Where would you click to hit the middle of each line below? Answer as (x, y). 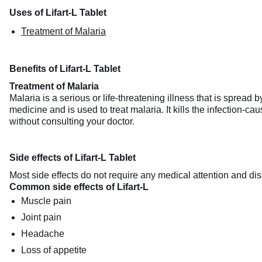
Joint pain (41, 217)
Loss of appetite (54, 250)
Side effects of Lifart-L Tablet (73, 158)
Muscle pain (46, 201)
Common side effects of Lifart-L (79, 187)
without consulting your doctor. (72, 121)
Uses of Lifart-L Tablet (58, 13)
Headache (43, 234)
